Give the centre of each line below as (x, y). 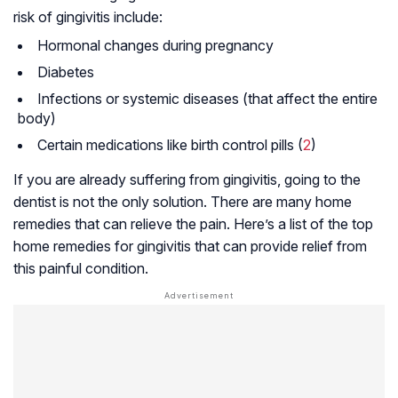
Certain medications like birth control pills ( (170, 145)
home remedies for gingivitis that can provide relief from (190, 247)
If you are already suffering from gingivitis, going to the (187, 180)
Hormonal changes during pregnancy (155, 46)
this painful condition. (81, 269)
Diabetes (66, 72)
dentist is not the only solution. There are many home (183, 202)
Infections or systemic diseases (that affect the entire (207, 99)
